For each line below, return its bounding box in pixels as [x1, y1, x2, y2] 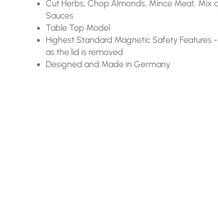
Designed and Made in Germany [46, 58, 171, 70]
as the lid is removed [46, 46, 124, 57]
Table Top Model [46, 22, 110, 33]
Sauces [46, 10, 74, 21]
